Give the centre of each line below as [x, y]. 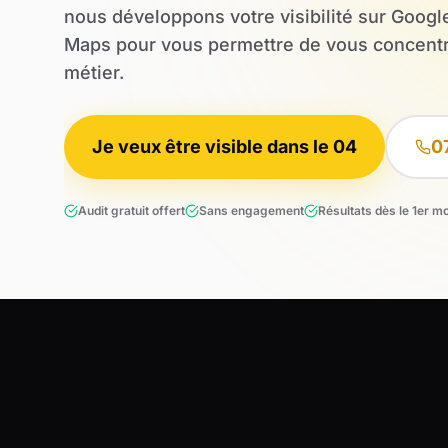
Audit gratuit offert [131, 210]
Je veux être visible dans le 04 [224, 146]
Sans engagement [251, 210]
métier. [94, 72]
